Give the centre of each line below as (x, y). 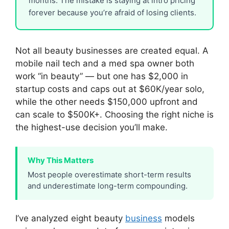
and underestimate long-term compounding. (108, 186)
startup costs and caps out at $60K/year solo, (110, 89)
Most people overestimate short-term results (109, 175)
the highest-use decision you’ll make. (91, 127)
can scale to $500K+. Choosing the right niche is (114, 114)
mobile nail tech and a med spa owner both (105, 63)
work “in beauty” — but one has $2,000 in (102, 76)
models (178, 218)
